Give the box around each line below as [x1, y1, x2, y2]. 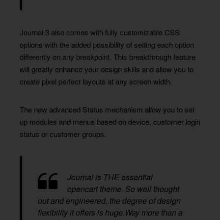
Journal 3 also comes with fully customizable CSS [20, 27, 180, 37]
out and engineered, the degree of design [38, 195, 181, 206]
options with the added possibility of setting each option [20, 39, 194, 50]
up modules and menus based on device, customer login [20, 116, 200, 127]
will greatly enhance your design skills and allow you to [20, 64, 193, 74]
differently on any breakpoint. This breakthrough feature [20, 52, 195, 62]
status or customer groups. [20, 129, 106, 139]
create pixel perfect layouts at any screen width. [20, 76, 172, 86]
